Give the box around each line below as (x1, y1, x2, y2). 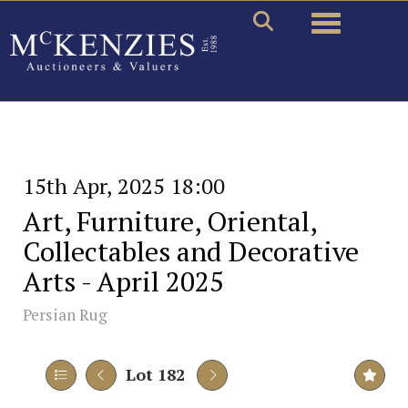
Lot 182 (126, 363, 185, 385)
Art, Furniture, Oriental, (23, 203, 316, 240)
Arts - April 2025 (23, 263, 224, 300)
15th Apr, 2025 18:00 (23, 171, 225, 200)
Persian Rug (23, 304, 107, 325)
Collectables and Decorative (23, 233, 359, 270)
